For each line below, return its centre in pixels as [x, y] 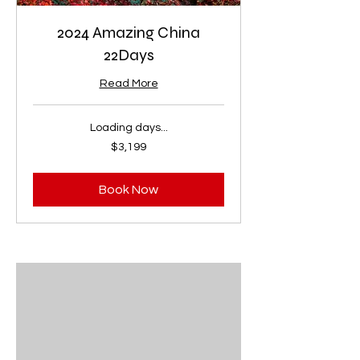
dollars [45, 159]
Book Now [129, 189]
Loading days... [129, 127]
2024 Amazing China [129, 32]
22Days [129, 55]
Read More [129, 83]
